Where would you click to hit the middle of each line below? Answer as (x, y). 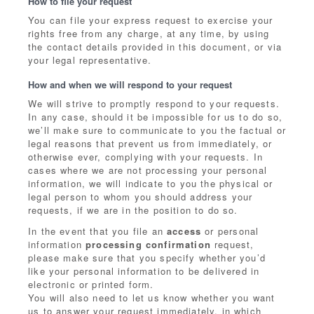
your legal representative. (90, 60)
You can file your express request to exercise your (151, 20)
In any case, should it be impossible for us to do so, (156, 117)
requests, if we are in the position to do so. (133, 210)
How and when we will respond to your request (130, 84)
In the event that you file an (98, 231)
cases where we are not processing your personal (148, 170)
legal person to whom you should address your (141, 197)
